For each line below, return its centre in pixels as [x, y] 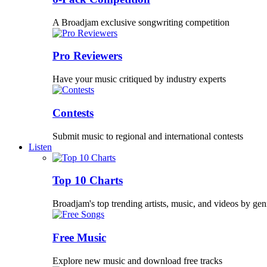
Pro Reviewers [87, 56]
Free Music [79, 237]
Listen [40, 147]
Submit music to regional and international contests [148, 136]
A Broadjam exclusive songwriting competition [141, 22]
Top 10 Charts [88, 181]
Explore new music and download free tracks [137, 260]
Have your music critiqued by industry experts [139, 79]
